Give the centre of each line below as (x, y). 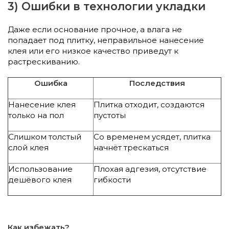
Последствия (157, 83)
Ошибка (51, 83)
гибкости (112, 179)
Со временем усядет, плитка (152, 136)
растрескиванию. (44, 61)
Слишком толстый (45, 136)
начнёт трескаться (131, 147)
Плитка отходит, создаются (149, 104)
